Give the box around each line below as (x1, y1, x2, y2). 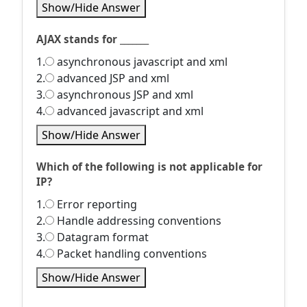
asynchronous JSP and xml (54, 87, 193, 102)
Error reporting (54, 197, 137, 212)
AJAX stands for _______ (36, 32, 149, 46)
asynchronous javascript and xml (54, 54, 228, 69)
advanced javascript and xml (54, 103, 204, 119)
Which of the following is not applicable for (36, 160, 262, 173)
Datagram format (54, 230, 149, 245)
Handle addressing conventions (54, 213, 221, 228)
